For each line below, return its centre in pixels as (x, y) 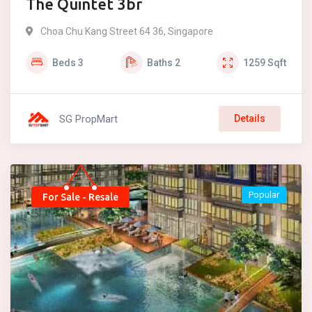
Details (250, 118)
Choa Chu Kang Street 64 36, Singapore (127, 31)
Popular (264, 195)
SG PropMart (88, 119)
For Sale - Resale (80, 197)
